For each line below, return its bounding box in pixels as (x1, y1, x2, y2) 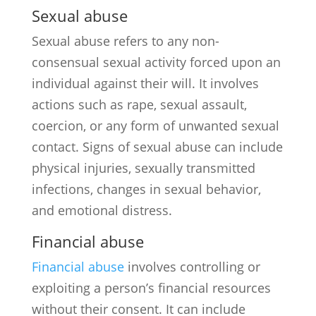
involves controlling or (123, 258, 260, 275)
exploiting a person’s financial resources (31, 279, 271, 296)
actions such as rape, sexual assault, (31, 96, 247, 113)
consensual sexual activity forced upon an (31, 54, 281, 71)
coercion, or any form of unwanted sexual (31, 117, 279, 134)
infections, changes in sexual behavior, (31, 181, 261, 197)
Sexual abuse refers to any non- (31, 32, 219, 49)
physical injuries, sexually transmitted (31, 159, 255, 176)
